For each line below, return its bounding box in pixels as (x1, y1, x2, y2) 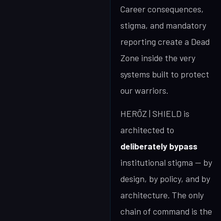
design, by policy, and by (120, 173, 210, 184)
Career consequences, (120, 3, 204, 14)
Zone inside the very (120, 52, 195, 63)
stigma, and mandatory (120, 20, 206, 31)
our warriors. (120, 85, 168, 96)
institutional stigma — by (120, 157, 212, 168)
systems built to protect (120, 69, 209, 79)
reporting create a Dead (120, 36, 210, 47)
